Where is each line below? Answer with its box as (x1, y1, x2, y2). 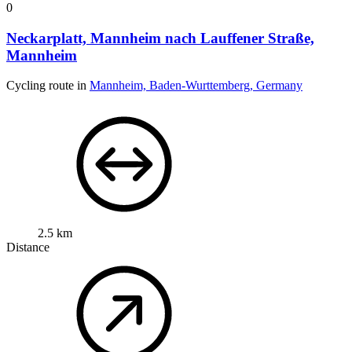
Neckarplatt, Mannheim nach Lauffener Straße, (6, 29, 314, 46)
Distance (6, 240, 49, 255)
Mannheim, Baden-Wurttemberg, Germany (90, 79, 302, 93)
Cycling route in (6, 79, 90, 93)
